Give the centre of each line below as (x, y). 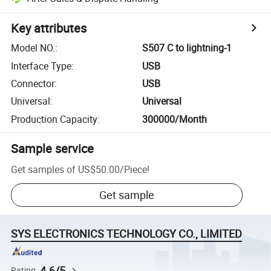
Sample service (53, 148)
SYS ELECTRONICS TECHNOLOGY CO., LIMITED (127, 234)
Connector (33, 83)
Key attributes (49, 28)
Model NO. (33, 48)
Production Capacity (54, 119)
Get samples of (44, 169)
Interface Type (41, 66)
